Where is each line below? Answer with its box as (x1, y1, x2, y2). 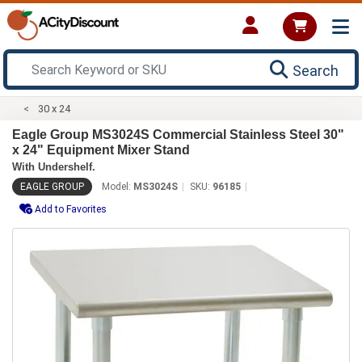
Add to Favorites (35, 203, 107, 215)
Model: (102, 180, 133, 192)
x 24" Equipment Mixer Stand (12, 142, 190, 157)
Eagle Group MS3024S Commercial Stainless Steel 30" (12, 127, 344, 141)
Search (293, 61, 339, 79)
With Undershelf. (12, 160, 95, 173)
